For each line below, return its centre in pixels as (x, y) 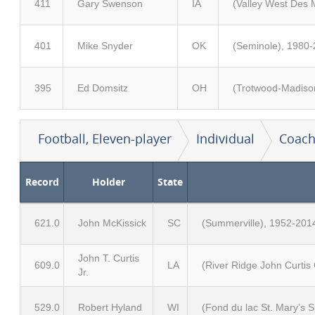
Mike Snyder (105, 46)
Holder (108, 182)
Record (42, 182)
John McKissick (112, 223)
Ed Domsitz (103, 88)
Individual (225, 139)
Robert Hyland (110, 307)
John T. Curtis (109, 258)
